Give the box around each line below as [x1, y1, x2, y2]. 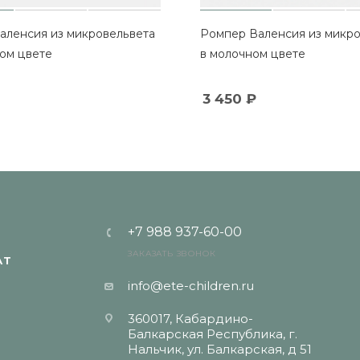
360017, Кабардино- [128, 311, 254, 326]
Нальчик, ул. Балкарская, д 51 [128, 342, 313, 357]
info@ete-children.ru [128, 278, 255, 293]
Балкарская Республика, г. [128, 326, 298, 342]
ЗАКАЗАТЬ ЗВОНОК [128, 248, 216, 259]
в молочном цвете [199, 46, 305, 61]
